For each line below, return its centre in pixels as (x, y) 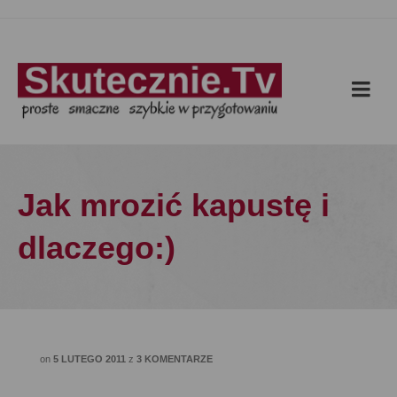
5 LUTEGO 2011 (90, 359)
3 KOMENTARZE (175, 359)
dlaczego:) (97, 248)
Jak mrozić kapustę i (174, 205)
